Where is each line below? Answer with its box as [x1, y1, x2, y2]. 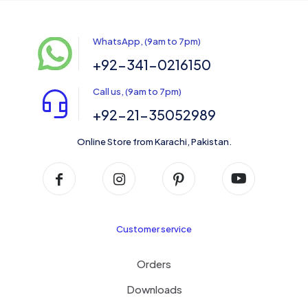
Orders [137, 257, 171, 271]
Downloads [126, 283, 182, 296]
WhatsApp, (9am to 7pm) [93, 36, 201, 47]
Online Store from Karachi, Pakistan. [76, 136, 232, 148]
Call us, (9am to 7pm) [93, 86, 181, 98]
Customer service [116, 223, 192, 235]
